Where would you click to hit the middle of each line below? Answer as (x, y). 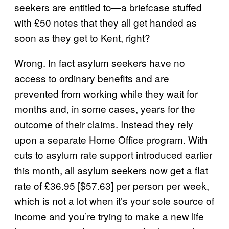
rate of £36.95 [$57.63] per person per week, (112, 185)
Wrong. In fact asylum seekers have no (100, 63)
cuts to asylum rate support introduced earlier (113, 155)
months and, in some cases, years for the (105, 109)
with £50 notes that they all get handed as (106, 22)
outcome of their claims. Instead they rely (104, 124)
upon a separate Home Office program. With (111, 139)
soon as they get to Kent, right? (82, 38)
